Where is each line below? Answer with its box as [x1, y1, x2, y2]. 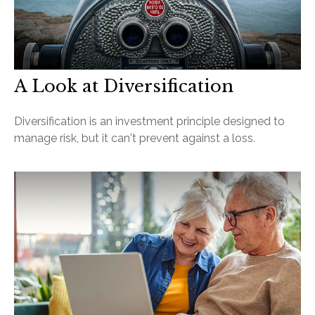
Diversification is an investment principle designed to [14, 115, 285, 129]
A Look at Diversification [14, 76, 233, 97]
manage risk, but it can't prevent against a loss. [14, 131, 255, 146]
